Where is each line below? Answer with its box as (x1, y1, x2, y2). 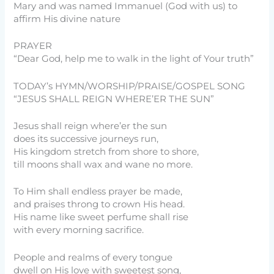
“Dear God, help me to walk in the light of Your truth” (13, 53, 254, 65)
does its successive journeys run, (13, 133, 159, 145)
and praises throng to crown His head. (13, 199, 185, 210)
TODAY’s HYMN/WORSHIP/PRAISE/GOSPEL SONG (13, 80, 246, 92)
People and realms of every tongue (13, 251, 173, 263)
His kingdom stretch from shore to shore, (13, 146, 199, 158)
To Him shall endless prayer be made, (13, 186, 183, 198)
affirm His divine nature (13, 13, 121, 25)
